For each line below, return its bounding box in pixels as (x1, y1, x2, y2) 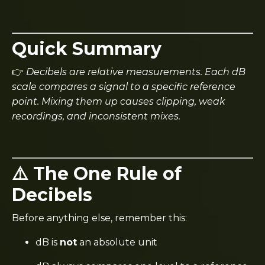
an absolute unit (77, 236, 157, 248)
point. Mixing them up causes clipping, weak (12, 95, 225, 107)
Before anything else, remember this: (12, 212, 187, 224)
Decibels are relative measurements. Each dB (26, 66, 245, 77)
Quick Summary (12, 37, 161, 60)
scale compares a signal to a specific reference (12, 80, 235, 92)
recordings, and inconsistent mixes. (12, 110, 180, 122)
